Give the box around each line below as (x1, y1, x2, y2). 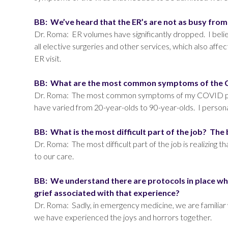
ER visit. (34, 53, 62, 63)
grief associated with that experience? (34, 188, 180, 197)
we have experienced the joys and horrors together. (34, 212, 212, 222)
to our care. (34, 151, 74, 161)
